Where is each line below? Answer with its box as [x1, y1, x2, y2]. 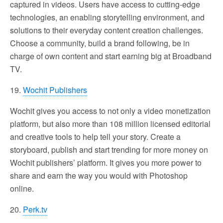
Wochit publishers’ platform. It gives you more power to [10, 157, 202, 169]
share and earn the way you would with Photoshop [10, 170, 188, 182]
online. [10, 183, 34, 195]
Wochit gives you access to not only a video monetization [10, 105, 211, 117]
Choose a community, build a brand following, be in [10, 37, 190, 49]
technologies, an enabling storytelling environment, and [10, 11, 205, 23]
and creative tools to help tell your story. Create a [10, 131, 181, 143]
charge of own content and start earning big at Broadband [10, 50, 212, 62]
